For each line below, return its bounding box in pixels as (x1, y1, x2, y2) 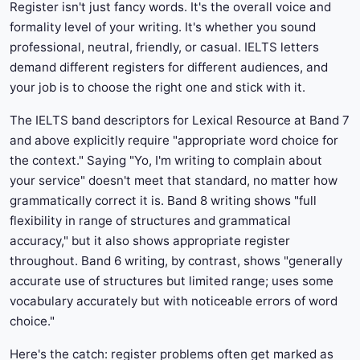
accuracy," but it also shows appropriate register (10, 233, 290, 249)
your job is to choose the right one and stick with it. (10, 80, 305, 96)
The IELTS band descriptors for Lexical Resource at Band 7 (10, 112, 350, 129)
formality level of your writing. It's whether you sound (10, 19, 316, 35)
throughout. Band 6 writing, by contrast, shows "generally (10, 253, 342, 269)
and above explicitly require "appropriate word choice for (10, 133, 338, 149)
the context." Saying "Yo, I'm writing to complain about (10, 153, 322, 169)
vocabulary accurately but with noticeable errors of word (10, 293, 337, 309)
